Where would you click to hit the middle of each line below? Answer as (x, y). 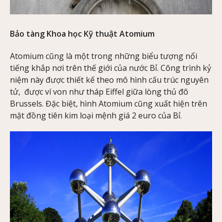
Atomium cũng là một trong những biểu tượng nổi (104, 56)
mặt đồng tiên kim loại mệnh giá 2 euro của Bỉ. (96, 115)
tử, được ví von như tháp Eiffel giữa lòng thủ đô (99, 91)
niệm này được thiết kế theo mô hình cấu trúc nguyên (109, 80)
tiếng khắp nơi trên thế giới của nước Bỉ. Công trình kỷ (111, 68)
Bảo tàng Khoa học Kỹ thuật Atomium (82, 33)
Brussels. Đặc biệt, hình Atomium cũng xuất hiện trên (109, 103)
